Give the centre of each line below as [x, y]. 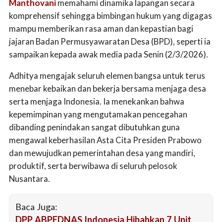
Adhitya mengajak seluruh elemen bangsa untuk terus [107, 75]
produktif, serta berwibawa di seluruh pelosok [93, 166]
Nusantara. [29, 178]
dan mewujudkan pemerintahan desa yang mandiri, [102, 153]
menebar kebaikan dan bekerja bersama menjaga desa [108, 88]
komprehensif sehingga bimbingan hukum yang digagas [111, 15]
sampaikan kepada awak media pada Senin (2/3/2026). [109, 54]
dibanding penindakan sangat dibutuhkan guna [94, 127]
